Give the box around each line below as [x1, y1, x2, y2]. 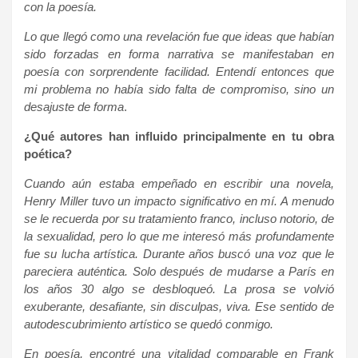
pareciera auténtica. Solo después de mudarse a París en [24, 264, 334, 278]
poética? [24, 146, 72, 161]
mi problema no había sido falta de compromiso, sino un [24, 82, 334, 96]
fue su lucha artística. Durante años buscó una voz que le [24, 246, 334, 261]
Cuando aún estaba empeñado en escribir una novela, [24, 176, 334, 190]
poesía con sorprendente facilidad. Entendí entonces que [24, 64, 334, 78]
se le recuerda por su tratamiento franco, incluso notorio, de [24, 211, 334, 225]
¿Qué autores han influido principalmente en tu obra [24, 129, 334, 143]
